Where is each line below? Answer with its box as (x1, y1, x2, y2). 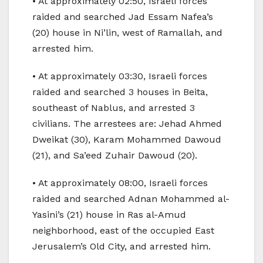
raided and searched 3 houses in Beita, (32, 86, 208, 97)
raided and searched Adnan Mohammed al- (32, 193, 230, 204)
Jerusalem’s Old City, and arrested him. (32, 240, 211, 252)
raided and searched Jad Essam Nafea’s (32, 11, 213, 22)
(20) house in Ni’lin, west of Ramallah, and (32, 26, 222, 38)
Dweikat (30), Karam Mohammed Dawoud (32, 133, 221, 145)
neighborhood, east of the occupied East (32, 224, 214, 236)
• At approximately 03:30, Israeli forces (32, 70, 207, 82)
